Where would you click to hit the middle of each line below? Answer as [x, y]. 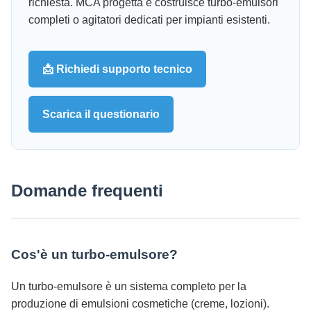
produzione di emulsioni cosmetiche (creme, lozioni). [140, 303]
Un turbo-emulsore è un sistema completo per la [129, 286]
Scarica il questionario [101, 115]
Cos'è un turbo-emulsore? [94, 254]
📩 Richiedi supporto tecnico [117, 69]
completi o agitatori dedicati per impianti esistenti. [149, 20]
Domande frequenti [87, 191]
